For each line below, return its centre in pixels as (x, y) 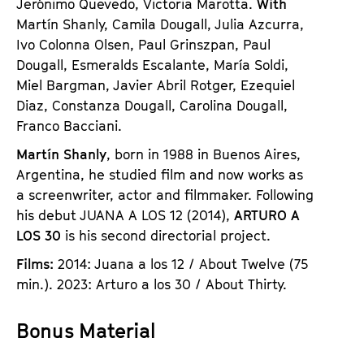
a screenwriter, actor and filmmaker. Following (165, 195)
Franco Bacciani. (69, 126)
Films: (37, 264)
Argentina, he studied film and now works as (160, 174)
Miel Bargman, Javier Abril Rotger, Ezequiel (156, 85)
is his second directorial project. (166, 235)
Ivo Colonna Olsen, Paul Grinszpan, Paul (143, 44)
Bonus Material (86, 330)
